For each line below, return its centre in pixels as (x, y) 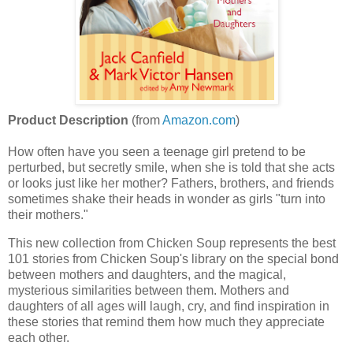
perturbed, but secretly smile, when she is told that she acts (171, 167)
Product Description (68, 120)
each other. (39, 337)
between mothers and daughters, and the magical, (147, 274)
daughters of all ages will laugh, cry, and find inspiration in (169, 306)
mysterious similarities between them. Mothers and (149, 290)
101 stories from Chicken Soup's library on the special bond (173, 258)
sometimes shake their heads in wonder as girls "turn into (167, 199)
